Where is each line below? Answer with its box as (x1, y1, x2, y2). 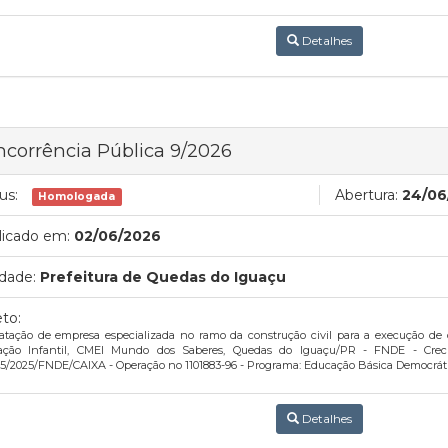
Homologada (38, 190, 116, 203)
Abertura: (335, 186, 398, 204)
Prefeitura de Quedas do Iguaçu (40, 268, 286, 286)
